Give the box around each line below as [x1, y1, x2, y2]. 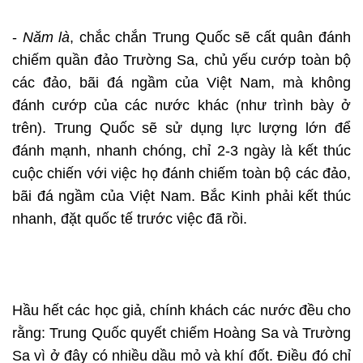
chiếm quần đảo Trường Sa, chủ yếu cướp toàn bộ [12, 52, 351, 69]
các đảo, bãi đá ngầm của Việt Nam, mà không [12, 75, 351, 92]
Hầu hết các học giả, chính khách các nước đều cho [12, 302, 351, 319]
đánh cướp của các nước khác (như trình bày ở [12, 97, 351, 114]
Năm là [22, 29, 70, 46]
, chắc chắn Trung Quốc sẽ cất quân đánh [70, 29, 352, 46]
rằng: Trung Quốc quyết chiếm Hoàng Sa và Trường [12, 325, 351, 342]
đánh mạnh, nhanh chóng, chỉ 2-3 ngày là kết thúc [12, 143, 351, 160]
